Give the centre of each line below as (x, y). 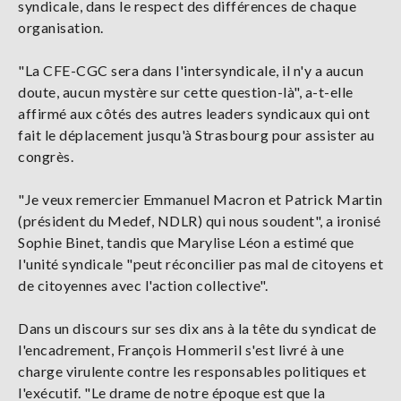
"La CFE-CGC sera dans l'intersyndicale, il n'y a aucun (191, 71)
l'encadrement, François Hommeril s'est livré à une (181, 350)
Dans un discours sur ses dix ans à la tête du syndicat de (197, 328)
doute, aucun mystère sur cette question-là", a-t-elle (186, 92)
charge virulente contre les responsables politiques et (192, 371)
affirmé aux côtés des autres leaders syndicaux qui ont (194, 114)
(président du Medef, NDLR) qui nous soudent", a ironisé (200, 221)
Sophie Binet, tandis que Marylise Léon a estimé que (186, 243)
